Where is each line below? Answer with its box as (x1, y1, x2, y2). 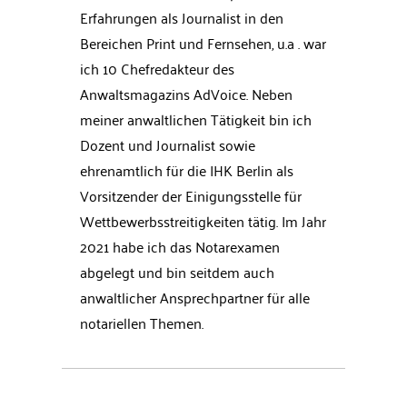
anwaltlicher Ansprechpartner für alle (80, 284, 310, 311)
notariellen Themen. (80, 310, 203, 336)
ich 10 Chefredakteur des (80, 55, 234, 82)
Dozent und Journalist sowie (80, 132, 255, 158)
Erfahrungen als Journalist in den (80, 5, 283, 31)
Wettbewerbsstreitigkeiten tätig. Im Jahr (80, 208, 326, 234)
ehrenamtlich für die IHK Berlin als (80, 157, 293, 184)
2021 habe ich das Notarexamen (80, 233, 280, 260)
